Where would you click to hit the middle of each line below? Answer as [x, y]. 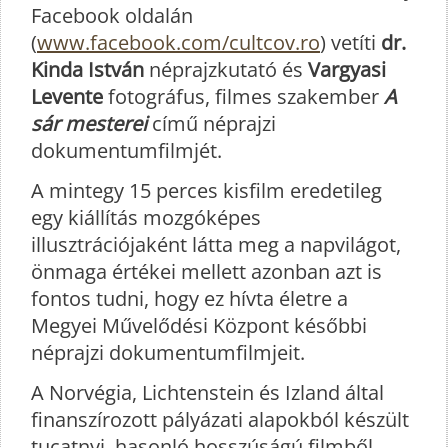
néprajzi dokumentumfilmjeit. [168, 352]
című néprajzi [211, 123]
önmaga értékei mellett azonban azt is [206, 271]
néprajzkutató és [226, 69]
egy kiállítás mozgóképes [146, 217]
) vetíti [350, 42]
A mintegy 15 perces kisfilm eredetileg [206, 190]
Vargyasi [347, 69]
